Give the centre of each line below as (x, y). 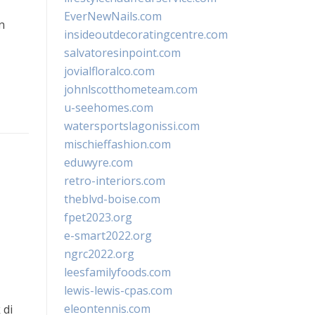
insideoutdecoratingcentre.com (146, 34)
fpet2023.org (98, 217)
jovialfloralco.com (109, 71)
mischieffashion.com (117, 144)
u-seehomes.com (109, 108)
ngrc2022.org (99, 254)
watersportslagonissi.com (132, 126)
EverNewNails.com (113, 16)
